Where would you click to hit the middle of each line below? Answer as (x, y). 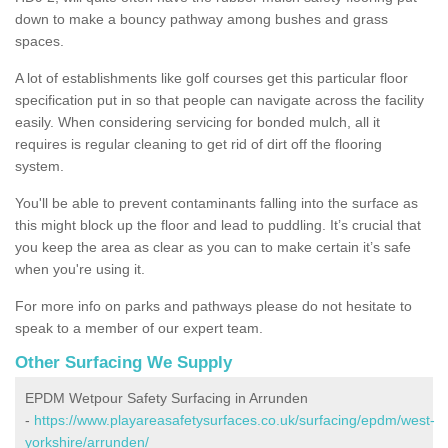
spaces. (39, 40)
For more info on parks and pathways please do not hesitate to (213, 305)
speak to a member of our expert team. (141, 327)
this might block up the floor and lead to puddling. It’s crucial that (218, 224)
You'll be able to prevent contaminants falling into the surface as (216, 202)
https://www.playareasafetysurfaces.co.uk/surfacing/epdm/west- (234, 419)
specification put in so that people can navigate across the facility (219, 99)
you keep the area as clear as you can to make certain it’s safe (213, 246)
